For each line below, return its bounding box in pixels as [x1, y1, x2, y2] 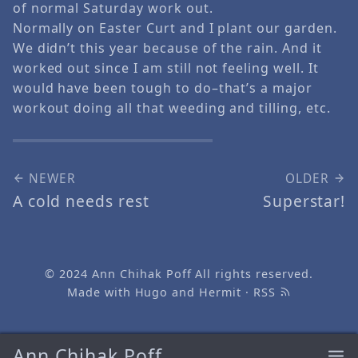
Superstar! [262, 189, 346, 212]
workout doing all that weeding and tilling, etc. [12, 99, 331, 117]
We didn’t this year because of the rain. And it [12, 39, 322, 58]
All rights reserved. [191, 265, 313, 281]
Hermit [199, 284, 241, 300]
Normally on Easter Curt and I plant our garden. [12, 19, 337, 38]
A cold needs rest [12, 189, 150, 212]
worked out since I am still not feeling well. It [12, 59, 319, 78]
